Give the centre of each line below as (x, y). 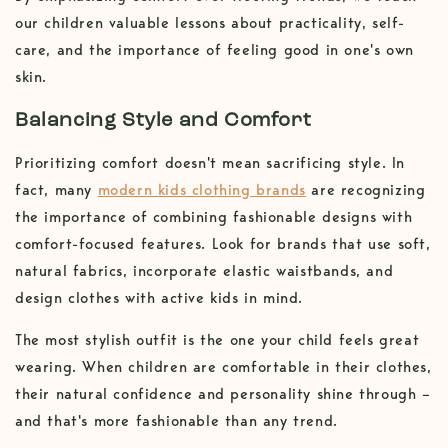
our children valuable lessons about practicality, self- (210, 23)
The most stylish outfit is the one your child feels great (217, 340)
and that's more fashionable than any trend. (176, 421)
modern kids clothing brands (201, 190)
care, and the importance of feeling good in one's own (214, 50)
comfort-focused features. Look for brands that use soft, (223, 244)
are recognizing (365, 190)
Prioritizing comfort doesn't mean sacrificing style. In (210, 163)
